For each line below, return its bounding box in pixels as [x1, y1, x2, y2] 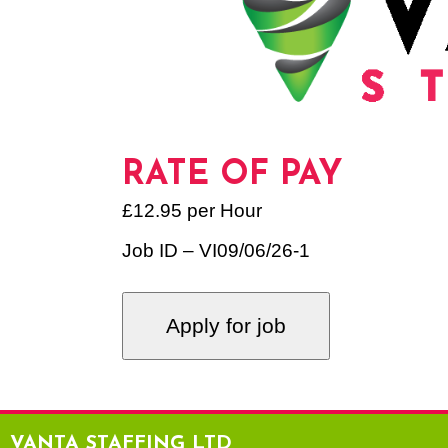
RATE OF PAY [122, 159, 343, 193]
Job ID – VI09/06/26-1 [122, 240, 310, 262]
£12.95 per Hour [122, 200, 262, 222]
